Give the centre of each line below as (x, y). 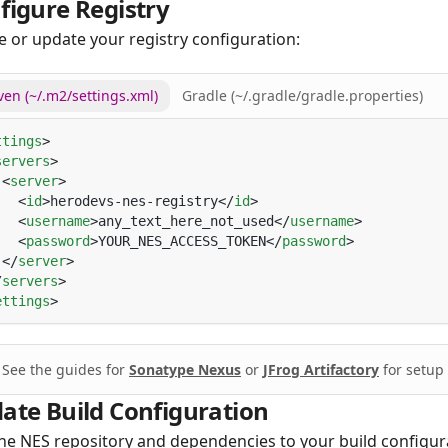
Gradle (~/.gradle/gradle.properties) (302, 95)
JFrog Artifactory (321, 369)
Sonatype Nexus (185, 369)
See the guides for (65, 369)
